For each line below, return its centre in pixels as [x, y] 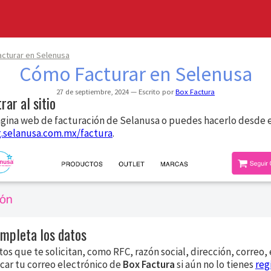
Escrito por [156, 92]
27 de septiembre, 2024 [93, 92]
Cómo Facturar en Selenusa [135, 74]
